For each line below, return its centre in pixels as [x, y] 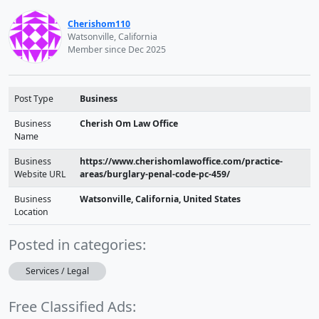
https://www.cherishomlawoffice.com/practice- [181, 161]
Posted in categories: [77, 245]
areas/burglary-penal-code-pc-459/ [155, 174]
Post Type [34, 99]
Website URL [40, 174]
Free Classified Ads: [72, 307]
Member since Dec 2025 [117, 49]
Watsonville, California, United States [160, 199]
